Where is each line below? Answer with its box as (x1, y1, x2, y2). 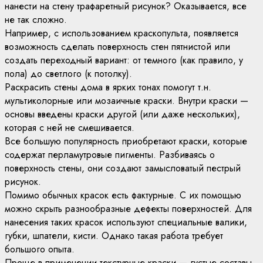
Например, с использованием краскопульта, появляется (5, 26, 238, 40)
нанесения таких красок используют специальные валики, (5, 215, 247, 229)
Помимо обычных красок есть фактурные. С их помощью (5, 188, 241, 202)
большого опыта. (5, 242, 75, 256)
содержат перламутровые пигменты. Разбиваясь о (5, 148, 215, 161)
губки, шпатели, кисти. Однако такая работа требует (5, 229, 223, 242)
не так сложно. (5, 13, 67, 26)
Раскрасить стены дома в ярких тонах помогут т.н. (5, 80, 211, 94)
